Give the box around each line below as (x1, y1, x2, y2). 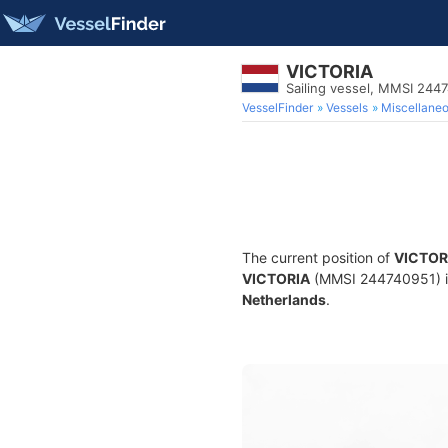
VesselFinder (242, 100, 313, 115)
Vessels (326, 100, 368, 115)
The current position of (242, 249, 394, 266)
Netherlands (242, 291, 326, 308)
